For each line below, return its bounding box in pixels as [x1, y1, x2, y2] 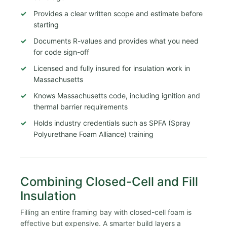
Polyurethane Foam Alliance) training [33, 130, 154, 138]
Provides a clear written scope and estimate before [33, 9, 203, 18]
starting [33, 20, 59, 29]
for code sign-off [33, 48, 89, 56]
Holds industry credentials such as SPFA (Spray [33, 119, 191, 127]
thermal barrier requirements [33, 102, 128, 111]
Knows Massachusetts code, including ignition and [33, 91, 200, 100]
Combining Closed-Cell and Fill [20, 174, 198, 189]
